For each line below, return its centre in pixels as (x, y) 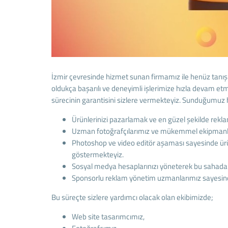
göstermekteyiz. (97, 154)
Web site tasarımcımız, (108, 217)
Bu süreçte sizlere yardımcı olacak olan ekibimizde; (132, 197)
